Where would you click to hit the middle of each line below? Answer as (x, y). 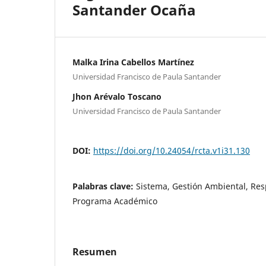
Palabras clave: (104, 186)
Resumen (95, 251)
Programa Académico (115, 201)
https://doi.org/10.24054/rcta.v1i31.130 (172, 150)
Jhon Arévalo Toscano (117, 96)
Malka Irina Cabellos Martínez (133, 62)
